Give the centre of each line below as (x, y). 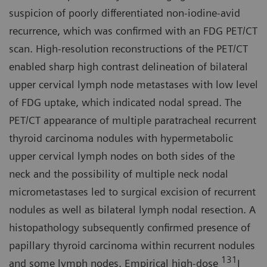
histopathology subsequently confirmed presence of (130, 227)
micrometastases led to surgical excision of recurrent (132, 191)
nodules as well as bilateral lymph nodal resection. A (132, 209)
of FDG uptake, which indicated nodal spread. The (125, 102)
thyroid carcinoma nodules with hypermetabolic (121, 138)
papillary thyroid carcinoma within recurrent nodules (132, 245)
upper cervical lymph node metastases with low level (133, 84)
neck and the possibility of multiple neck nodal (119, 173)
